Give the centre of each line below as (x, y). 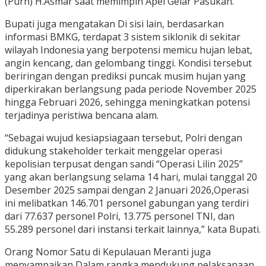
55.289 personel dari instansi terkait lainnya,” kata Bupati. (133, 229)
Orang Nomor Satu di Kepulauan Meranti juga (108, 252)
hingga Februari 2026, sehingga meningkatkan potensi (127, 102)
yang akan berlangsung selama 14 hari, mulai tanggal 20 (131, 177)
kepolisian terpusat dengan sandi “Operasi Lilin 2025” (124, 164)
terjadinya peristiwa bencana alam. (82, 115)
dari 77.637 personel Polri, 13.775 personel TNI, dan (120, 216)
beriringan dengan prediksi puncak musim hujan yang (125, 76)
